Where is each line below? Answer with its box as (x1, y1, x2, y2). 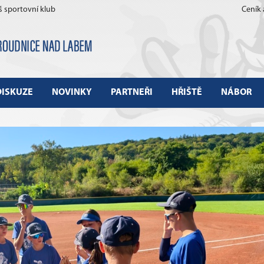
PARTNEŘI (110, 87, 153, 97)
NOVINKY (51, 87, 92, 97)
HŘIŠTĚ (171, 87, 202, 97)
